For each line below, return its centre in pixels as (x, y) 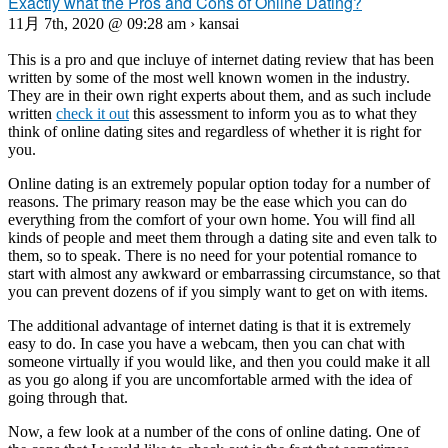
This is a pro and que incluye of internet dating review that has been (221, 59)
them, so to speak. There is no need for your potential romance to (212, 255)
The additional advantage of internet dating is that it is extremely (209, 325)
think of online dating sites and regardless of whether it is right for (214, 131)
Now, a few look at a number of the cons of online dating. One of (214, 431)
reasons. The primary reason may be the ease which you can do (207, 201)
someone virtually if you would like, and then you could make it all (219, 361)
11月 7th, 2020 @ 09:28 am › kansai (123, 23)
